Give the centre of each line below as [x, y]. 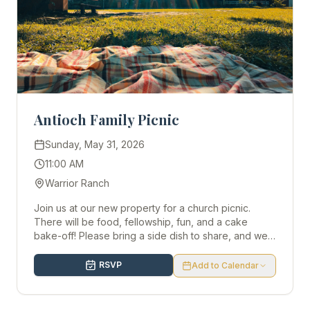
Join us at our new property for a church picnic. [142, 208]
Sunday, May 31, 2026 [95, 144]
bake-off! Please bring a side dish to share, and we [56, 236]
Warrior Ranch [77, 183]
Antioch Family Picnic [107, 119]
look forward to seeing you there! [111, 249]
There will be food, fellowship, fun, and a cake [141, 222]
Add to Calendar [225, 265]
